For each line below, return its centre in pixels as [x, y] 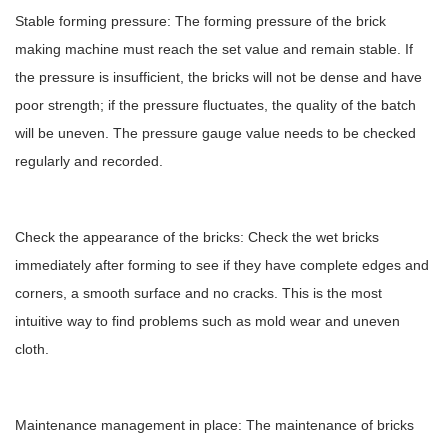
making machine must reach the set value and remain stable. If [214, 49]
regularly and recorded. [89, 161]
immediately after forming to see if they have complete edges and [222, 265]
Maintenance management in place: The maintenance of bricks [214, 425]
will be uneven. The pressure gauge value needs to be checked [215, 133]
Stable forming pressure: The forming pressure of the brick [200, 21]
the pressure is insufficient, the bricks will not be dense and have [218, 77]
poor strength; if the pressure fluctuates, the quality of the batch [215, 105]
